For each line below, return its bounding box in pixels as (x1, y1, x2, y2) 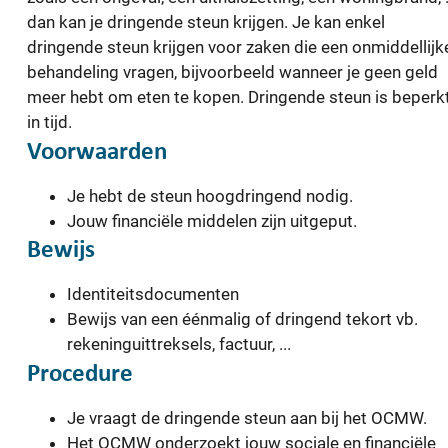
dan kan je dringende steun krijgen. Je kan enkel (27, 12, 385, 32)
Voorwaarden (27, 139, 167, 164)
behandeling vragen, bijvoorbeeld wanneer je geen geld (27, 62, 438, 82)
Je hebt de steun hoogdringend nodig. (67, 185, 353, 206)
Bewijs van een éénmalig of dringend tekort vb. (67, 309, 418, 330)
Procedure (27, 361, 133, 386)
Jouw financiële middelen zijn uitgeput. (67, 210, 357, 231)
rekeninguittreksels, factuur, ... (67, 334, 291, 355)
